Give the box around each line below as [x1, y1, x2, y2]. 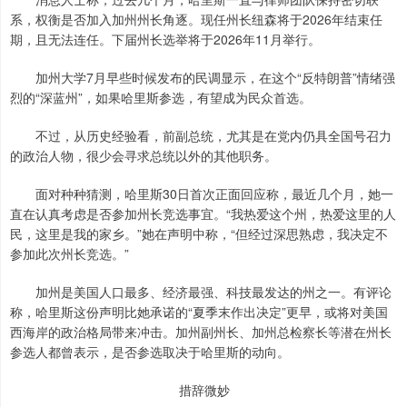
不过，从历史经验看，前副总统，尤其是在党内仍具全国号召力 [10, 126, 392, 145]
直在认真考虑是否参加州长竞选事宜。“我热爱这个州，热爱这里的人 [10, 204, 396, 223]
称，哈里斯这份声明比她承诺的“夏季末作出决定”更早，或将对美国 [10, 303, 388, 322]
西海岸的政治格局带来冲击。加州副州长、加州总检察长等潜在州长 [10, 323, 392, 342]
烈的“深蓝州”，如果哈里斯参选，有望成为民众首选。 [10, 88, 312, 107]
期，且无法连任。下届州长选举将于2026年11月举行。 [10, 30, 321, 49]
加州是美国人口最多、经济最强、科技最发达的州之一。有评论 [10, 283, 392, 302]
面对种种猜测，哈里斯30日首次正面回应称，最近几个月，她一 [10, 184, 393, 203]
